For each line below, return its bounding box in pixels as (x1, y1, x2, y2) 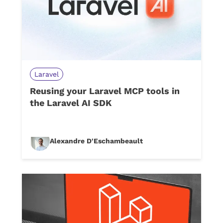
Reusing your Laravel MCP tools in (30, 85, 180, 96)
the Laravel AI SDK (30, 97, 111, 108)
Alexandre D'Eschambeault (50, 136, 143, 145)
